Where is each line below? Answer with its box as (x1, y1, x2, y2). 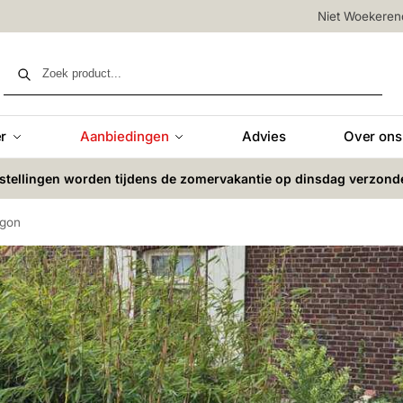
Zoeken (338, 53, 378, 67)
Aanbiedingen (79, 128, 169, 145)
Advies (241, 128, 286, 145)
